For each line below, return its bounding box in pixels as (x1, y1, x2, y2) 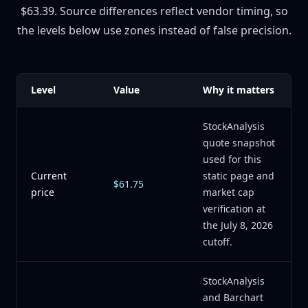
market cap (203, 186, 254, 199)
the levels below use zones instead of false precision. (16, 23, 291, 38)
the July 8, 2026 (203, 219, 273, 232)
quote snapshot (203, 136, 275, 149)
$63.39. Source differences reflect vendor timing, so (20, 3, 288, 19)
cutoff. (203, 235, 232, 248)
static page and (203, 169, 274, 182)
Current (31, 169, 67, 182)
